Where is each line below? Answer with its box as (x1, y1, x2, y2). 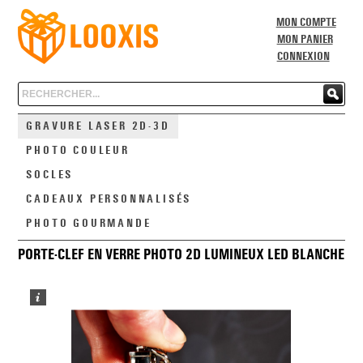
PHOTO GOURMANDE (26, 218, 152, 229)
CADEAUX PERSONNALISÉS (26, 194, 192, 205)
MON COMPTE (275, 17, 336, 28)
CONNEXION (276, 51, 330, 62)
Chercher (19, 85, 62, 96)
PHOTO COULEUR (26, 145, 130, 156)
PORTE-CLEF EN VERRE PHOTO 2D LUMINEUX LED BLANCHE (18, 248, 345, 263)
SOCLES (26, 169, 74, 181)
